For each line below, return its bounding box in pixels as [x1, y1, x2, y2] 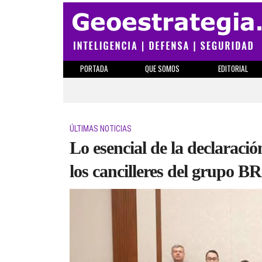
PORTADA [80, 63, 108, 74]
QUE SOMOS [145, 63, 180, 74]
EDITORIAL [218, 63, 248, 74]
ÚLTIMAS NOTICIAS [70, 124, 132, 133]
